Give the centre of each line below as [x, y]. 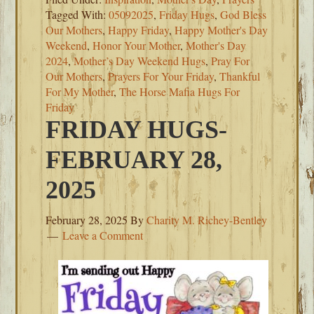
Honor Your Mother [137, 45]
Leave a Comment [103, 235]
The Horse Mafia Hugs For [180, 91]
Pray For [231, 61]
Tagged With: [77, 14]
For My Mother [80, 91]
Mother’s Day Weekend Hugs [140, 61]
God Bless [244, 14]
